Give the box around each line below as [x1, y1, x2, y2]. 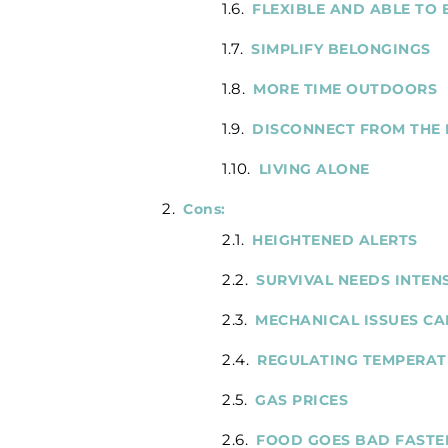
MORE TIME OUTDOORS [253, 79, 437, 98]
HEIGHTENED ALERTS [252, 231, 418, 250]
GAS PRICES [255, 391, 348, 410]
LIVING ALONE [258, 159, 370, 178]
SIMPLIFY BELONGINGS [251, 39, 431, 58]
